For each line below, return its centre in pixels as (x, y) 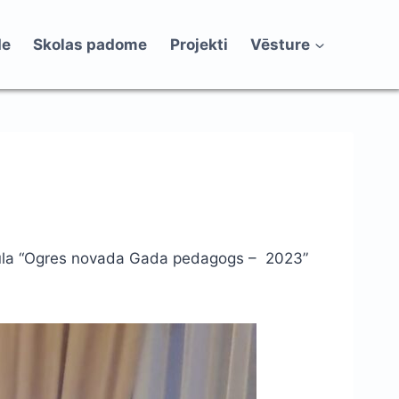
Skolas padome (90, 44)
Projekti (199, 44)
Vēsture (281, 44)
